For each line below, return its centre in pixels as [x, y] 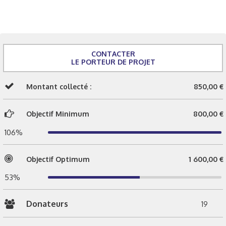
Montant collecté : [59, 86]
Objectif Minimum [58, 114]
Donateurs [47, 204]
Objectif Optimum [58, 159]
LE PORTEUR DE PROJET [113, 62]
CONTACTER [113, 53]
